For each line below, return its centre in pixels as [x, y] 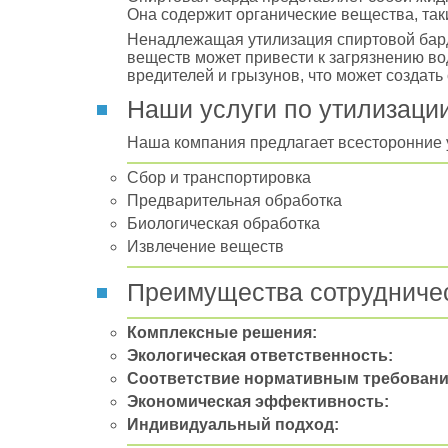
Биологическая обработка [223, 223]
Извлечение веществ [205, 246]
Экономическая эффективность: [258, 401]
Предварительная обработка [234, 200]
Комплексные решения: [222, 332]
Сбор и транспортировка [219, 177]
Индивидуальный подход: [233, 424]
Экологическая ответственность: [260, 355]
